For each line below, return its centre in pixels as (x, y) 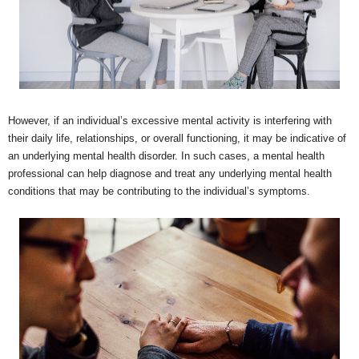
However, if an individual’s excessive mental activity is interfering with (170, 121)
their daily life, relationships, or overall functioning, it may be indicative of (177, 139)
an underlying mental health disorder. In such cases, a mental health (166, 156)
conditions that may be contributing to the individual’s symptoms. (159, 192)
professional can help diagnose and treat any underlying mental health (170, 174)
